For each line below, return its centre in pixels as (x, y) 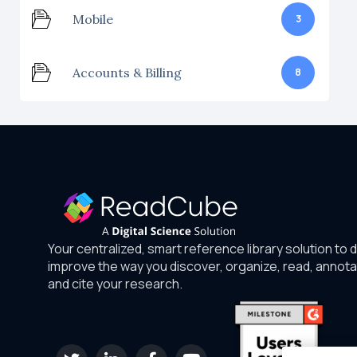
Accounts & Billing (127, 72)
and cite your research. (115, 283)
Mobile (93, 19)
